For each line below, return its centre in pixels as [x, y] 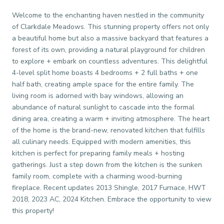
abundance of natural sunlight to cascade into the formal [103, 107]
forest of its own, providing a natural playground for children [108, 49]
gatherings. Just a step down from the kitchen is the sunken [107, 164]
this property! [33, 210]
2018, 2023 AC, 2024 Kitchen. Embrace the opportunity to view [112, 199]
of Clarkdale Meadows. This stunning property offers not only [110, 26]
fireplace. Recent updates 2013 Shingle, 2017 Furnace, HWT [109, 187]
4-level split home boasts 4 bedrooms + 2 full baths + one [105, 72]
